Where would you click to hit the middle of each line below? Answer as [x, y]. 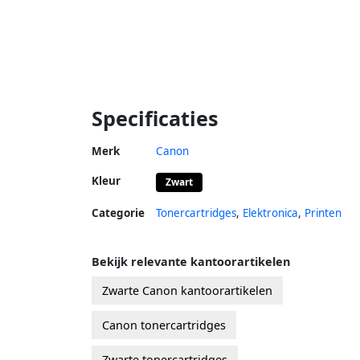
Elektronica [270, 213]
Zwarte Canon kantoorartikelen [187, 290]
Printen [323, 213]
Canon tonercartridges [164, 325]
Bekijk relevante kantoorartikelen [191, 261]
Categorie [118, 213]
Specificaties [155, 118]
